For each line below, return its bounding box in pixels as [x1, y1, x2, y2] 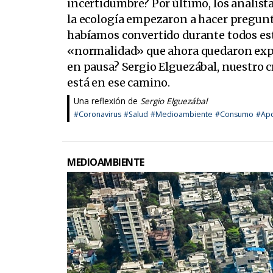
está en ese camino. [67, 75, 171, 90]
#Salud [123, 108, 148, 119]
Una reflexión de [73, 94, 140, 107]
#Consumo [214, 108, 253, 119]
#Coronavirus [73, 108, 121, 119]
